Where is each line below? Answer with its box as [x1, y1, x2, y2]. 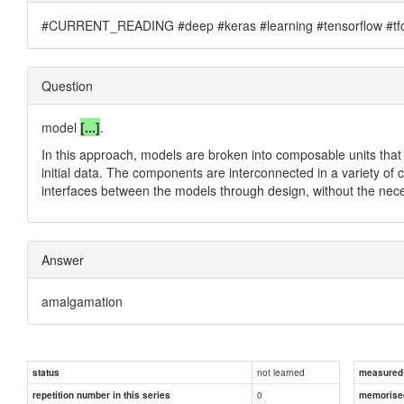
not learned [257, 364, 305, 379]
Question [41, 76, 93, 95]
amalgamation [41, 291, 123, 310]
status [32, 365, 60, 379]
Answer [41, 250, 84, 269]
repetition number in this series [32, 388, 170, 401]
